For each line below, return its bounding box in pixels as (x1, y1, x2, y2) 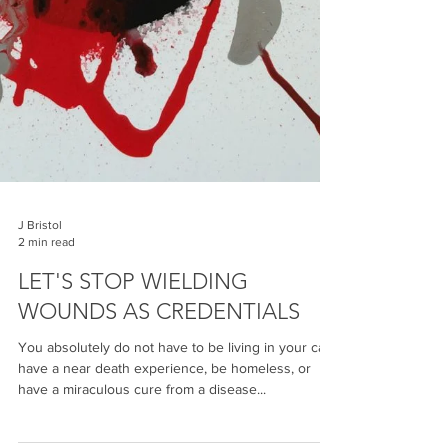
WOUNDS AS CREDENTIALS (18, 418, 300, 445)
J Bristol (18, 338, 62, 352)
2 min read (18, 354, 75, 369)
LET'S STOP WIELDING (18, 388, 248, 415)
